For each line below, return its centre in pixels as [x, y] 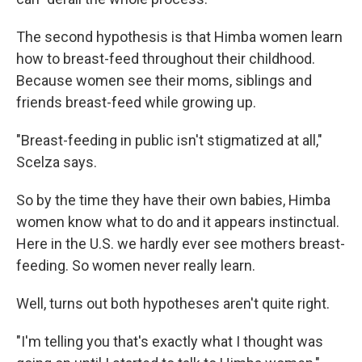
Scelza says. [57, 162]
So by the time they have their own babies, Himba [173, 200]
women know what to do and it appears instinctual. [178, 222]
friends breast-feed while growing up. [136, 103]
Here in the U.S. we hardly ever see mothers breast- [181, 244]
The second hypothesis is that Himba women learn [179, 37]
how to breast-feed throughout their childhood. [166, 59]
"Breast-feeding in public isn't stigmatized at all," [169, 141]
